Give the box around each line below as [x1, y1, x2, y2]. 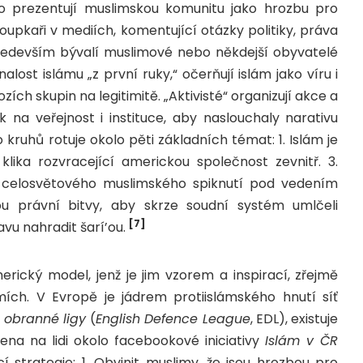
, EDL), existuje [250, 309, 339, 328]
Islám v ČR [265, 331, 339, 350]
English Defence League [95, 309, 250, 328]
